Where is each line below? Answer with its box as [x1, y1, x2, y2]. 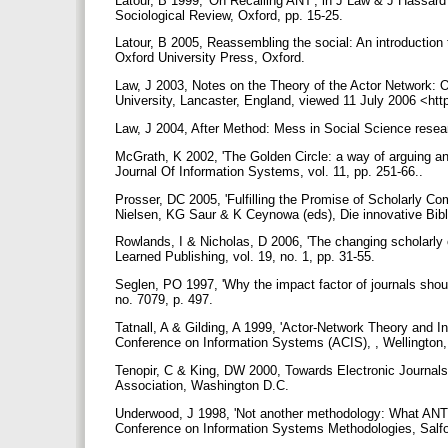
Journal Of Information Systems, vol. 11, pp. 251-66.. [115, 163, 427, 179]
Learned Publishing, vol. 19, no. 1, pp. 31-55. [115, 249, 379, 265]
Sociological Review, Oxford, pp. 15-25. [115, 7, 347, 23]
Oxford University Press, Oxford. [115, 50, 309, 66]
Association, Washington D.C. [115, 377, 293, 393]
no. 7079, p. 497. [115, 292, 217, 308]
